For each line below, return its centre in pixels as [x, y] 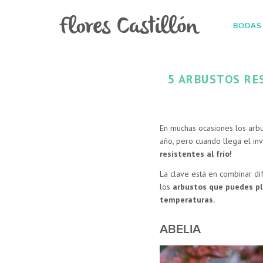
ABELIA [180, 229]
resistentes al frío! [195, 154]
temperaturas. [187, 199]
